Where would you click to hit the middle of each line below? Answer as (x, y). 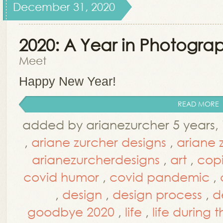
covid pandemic (160, 176)
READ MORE (198, 104)
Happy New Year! (67, 81)
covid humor (61, 176)
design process (157, 194)
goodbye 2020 (71, 211)
